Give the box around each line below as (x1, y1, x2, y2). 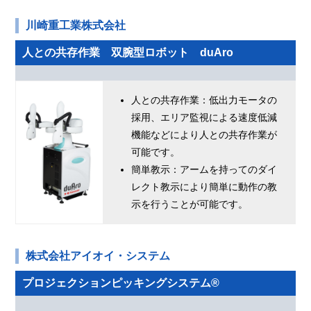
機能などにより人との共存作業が (131, 129, 278, 141)
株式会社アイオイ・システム (26, 250, 171, 262)
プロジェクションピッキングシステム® (22, 277, 220, 289)
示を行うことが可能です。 (131, 199, 249, 210)
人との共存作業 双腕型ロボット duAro (22, 47, 234, 59)
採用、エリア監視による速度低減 (131, 112, 278, 124)
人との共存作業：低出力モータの (131, 94, 278, 106)
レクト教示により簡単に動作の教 (131, 181, 278, 193)
